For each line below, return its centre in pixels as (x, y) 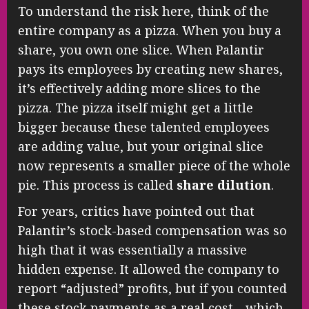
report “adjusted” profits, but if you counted (152, 289)
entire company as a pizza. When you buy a (150, 31)
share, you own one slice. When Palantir (141, 50)
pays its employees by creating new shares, (150, 69)
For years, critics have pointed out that (136, 211)
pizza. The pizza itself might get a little (136, 108)
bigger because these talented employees (144, 127)
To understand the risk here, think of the (143, 11)
